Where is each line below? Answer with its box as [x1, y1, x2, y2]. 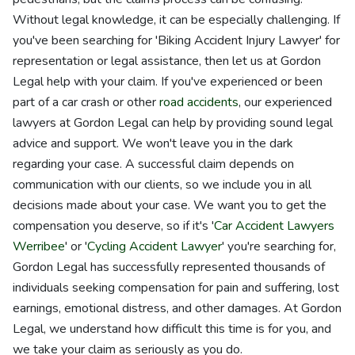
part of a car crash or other [13, 94, 159, 111]
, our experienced [239, 94, 332, 111]
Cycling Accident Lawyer [87, 238, 222, 255]
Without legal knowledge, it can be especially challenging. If [13, 11, 340, 29]
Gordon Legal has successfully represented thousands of [13, 258, 325, 276]
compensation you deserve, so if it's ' [13, 217, 214, 235]
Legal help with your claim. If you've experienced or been [13, 73, 323, 90]
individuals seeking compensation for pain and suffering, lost [13, 279, 339, 296]
